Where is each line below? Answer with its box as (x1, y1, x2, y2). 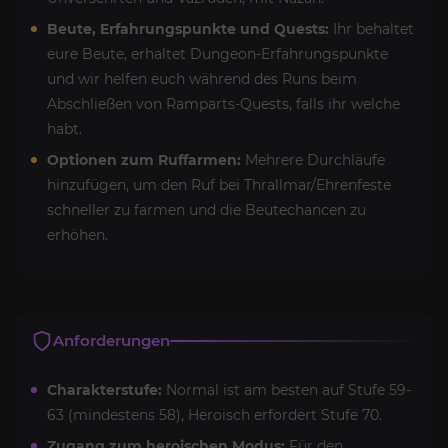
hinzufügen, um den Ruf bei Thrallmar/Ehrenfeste (47, 175, 391, 194)
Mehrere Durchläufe (241, 150, 385, 169)
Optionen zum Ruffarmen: (47, 150, 241, 169)
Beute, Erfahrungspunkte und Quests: (47, 19, 329, 38)
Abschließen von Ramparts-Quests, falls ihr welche (47, 94, 400, 113)
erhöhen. (47, 225, 108, 244)
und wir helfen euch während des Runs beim (47, 69, 357, 88)
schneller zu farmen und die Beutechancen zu (47, 200, 366, 219)
